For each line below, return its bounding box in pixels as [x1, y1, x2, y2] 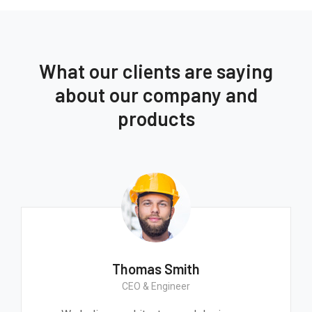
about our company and [54, 82, 258, 107]
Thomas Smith [112, 260, 200, 277]
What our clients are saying [39, 58, 273, 83]
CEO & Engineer [122, 280, 190, 292]
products [117, 106, 195, 130]
